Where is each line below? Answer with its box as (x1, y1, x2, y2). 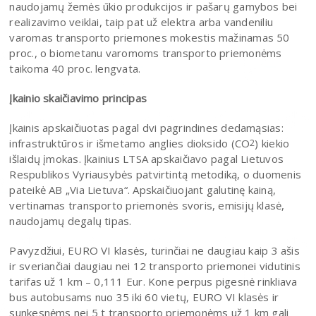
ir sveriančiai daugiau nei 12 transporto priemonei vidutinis (9, 258, 300, 273)
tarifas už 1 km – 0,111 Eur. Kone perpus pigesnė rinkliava (9, 274, 298, 288)
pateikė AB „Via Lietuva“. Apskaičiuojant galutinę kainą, (9, 182, 276, 197)
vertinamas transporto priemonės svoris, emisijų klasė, (9, 197, 285, 212)
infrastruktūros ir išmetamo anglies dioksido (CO (9, 135, 250, 150)
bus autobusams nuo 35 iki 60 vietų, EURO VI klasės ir (9, 289, 279, 304)
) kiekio (255, 135, 290, 150)
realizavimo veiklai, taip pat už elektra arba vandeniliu (9, 14, 274, 29)
